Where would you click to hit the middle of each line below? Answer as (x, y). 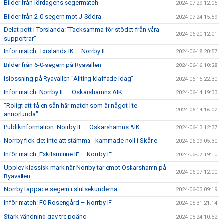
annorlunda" (21, 114)
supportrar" (20, 38)
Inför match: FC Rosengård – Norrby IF (58, 202)
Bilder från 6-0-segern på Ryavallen (53, 65)
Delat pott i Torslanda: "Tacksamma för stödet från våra (82, 29)
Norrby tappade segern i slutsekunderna (61, 189)
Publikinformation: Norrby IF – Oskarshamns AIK (72, 127)
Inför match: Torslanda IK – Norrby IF (55, 51)
